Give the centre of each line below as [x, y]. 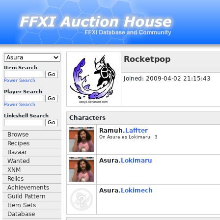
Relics [15, 179]
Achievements [28, 188]
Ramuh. [112, 131]
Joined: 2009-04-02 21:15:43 [167, 79]
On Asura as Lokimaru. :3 [128, 137]
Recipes [18, 143]
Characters [87, 118]
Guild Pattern [27, 196]
